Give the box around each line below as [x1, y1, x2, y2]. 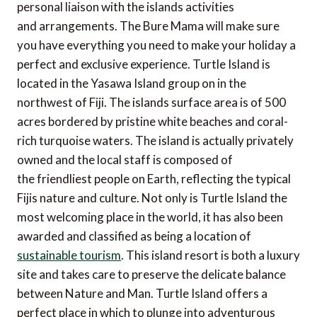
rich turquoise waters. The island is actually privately [17, 133, 294, 149]
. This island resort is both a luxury [121, 248, 300, 263]
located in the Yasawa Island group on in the [17, 76, 246, 91]
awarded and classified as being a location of [17, 229, 251, 244]
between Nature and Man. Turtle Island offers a [17, 286, 267, 301]
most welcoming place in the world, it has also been [17, 209, 283, 225]
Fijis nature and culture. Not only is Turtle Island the [17, 190, 287, 206]
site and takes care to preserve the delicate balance [17, 267, 286, 282]
